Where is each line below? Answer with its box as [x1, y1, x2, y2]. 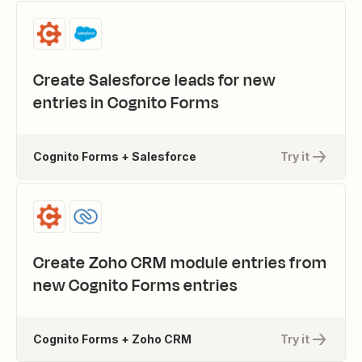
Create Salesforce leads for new [33, 69, 276, 92]
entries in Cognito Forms [33, 91, 219, 115]
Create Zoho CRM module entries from [33, 251, 327, 275]
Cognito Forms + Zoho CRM [33, 331, 192, 346]
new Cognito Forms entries [33, 274, 238, 297]
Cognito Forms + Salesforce [33, 149, 196, 163]
